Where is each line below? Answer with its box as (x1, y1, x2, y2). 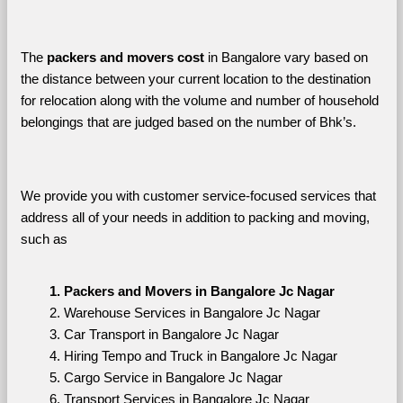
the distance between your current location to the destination (20, 71, 371, 86)
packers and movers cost (46, 49, 204, 65)
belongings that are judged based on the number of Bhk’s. (20, 114, 360, 130)
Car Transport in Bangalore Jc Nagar (63, 327, 279, 342)
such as (20, 231, 67, 246)
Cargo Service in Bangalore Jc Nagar (63, 370, 282, 385)
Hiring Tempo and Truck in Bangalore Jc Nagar (63, 348, 337, 363)
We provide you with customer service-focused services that (20, 188, 376, 203)
